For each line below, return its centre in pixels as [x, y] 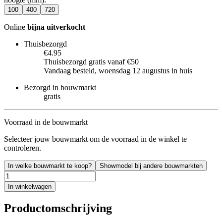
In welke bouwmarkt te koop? [50, 166]
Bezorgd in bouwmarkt [60, 87]
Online [16, 27]
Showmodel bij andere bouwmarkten [151, 166]
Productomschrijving [58, 208]
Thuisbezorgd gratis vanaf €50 [91, 61]
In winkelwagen [30, 186]
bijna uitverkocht [56, 27]
